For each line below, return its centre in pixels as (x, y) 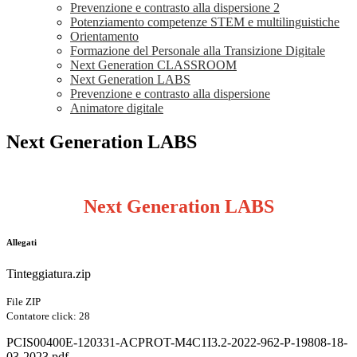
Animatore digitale (117, 108)
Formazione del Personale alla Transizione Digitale (198, 51)
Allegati (22, 243)
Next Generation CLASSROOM (153, 65)
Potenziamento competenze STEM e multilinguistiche (205, 22)
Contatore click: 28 (48, 316)
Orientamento (104, 37)
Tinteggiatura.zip (49, 274)
